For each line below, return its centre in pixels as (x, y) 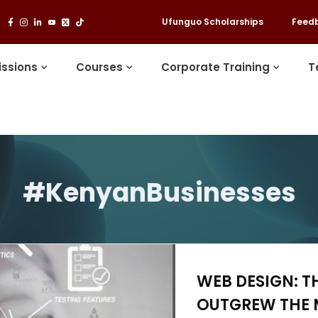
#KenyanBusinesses (159, 193)
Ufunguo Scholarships (212, 22)
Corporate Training (216, 67)
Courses (100, 67)
